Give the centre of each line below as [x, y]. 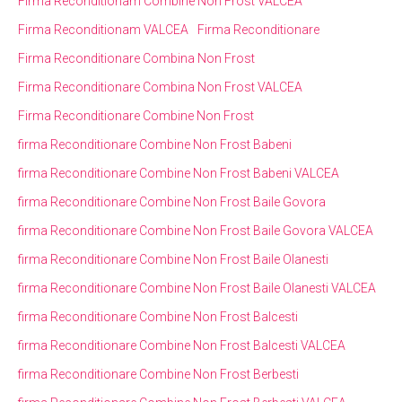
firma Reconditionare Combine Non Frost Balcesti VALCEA [182, 345]
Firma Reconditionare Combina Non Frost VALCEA [160, 87]
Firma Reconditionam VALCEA [103, 29]
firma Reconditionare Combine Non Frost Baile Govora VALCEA [196, 230]
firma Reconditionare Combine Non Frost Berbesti [158, 374]
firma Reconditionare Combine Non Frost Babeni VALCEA [179, 173]
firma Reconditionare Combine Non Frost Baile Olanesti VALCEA [197, 288]
